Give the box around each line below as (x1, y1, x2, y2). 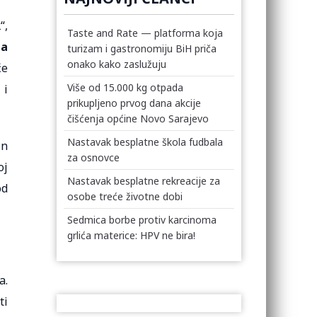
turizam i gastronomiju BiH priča (67, 42, 217, 55)
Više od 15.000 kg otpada (67, 81, 184, 94)
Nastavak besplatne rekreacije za (67, 174, 221, 188)
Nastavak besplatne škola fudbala (67, 135, 224, 149)
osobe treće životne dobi (67, 190, 183, 203)
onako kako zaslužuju (67, 57, 167, 71)
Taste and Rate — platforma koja (67, 26, 224, 40)
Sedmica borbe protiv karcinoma (67, 213, 217, 226)
